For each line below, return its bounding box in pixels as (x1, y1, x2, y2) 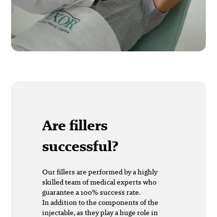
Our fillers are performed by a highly (42, 166, 157, 177)
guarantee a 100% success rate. (42, 186, 140, 197)
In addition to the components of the (42, 197, 158, 207)
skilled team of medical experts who (42, 176, 156, 187)
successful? (42, 135, 118, 156)
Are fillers (42, 114, 108, 136)
